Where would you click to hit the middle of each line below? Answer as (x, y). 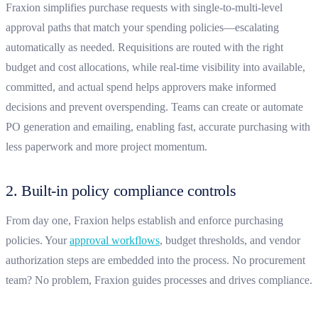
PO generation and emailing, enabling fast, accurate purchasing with (158, 126)
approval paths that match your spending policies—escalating (142, 27)
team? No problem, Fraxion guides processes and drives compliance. (159, 280)
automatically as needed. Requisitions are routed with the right (144, 47)
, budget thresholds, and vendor (230, 240)
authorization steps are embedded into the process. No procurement (155, 260)
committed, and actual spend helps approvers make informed (141, 87)
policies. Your (38, 240)
